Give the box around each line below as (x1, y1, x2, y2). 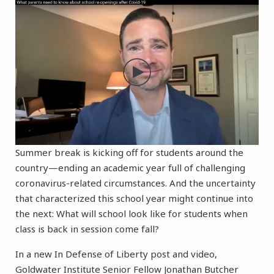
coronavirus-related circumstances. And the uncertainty (15, 177, 256, 190)
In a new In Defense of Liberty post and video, (15, 248, 217, 261)
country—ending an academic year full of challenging (15, 161, 245, 174)
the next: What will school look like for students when (15, 207, 248, 220)
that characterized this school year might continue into (15, 192, 253, 205)
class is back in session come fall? (15, 223, 159, 235)
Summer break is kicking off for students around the (15, 146, 243, 159)
